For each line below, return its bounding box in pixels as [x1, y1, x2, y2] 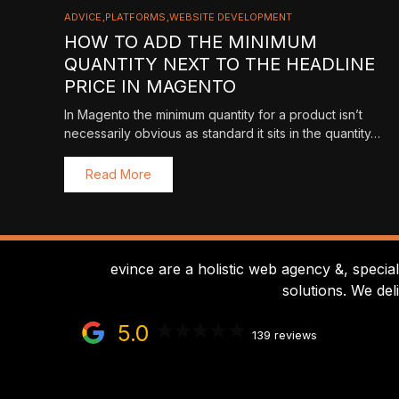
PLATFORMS [105, 11, 166, 23]
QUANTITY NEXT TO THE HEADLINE [64, 53, 375, 75]
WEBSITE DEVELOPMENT [169, 11, 292, 23]
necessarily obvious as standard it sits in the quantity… [64, 126, 380, 141]
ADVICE [64, 11, 102, 23]
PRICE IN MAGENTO [64, 76, 236, 97]
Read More [85, 167, 151, 182]
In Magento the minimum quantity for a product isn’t [64, 107, 362, 122]
